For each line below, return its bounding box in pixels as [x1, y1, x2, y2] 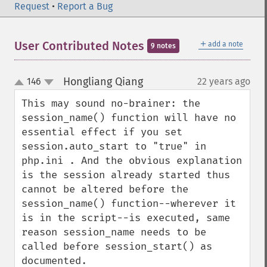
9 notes [151, 42, 176, 50]
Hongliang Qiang [63, 75, 143, 88]
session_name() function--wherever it [21, 197, 236, 210]
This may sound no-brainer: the [21, 97, 200, 110]
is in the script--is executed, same [21, 212, 230, 224]
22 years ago [197, 76, 250, 87]
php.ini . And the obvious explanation [21, 154, 242, 167]
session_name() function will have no [21, 111, 236, 124]
